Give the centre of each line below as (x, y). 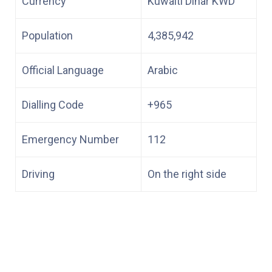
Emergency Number (70, 139)
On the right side (187, 174)
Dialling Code (53, 104)
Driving (38, 174)
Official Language (63, 70)
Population (47, 35)
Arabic (163, 70)
